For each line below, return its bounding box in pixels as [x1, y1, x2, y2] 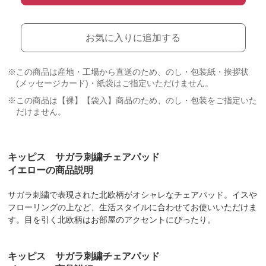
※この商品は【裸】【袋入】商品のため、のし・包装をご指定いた [8, 96, 258, 105]
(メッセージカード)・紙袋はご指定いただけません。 [16, 78, 214, 88]
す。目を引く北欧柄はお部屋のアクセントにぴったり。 [8, 215, 216, 224]
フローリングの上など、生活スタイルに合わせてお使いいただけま [8, 202, 258, 212]
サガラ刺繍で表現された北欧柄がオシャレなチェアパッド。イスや [8, 190, 258, 199]
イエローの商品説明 [8, 165, 94, 175]
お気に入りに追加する [85, 33, 180, 43]
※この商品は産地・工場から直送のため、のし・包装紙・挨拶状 [8, 67, 249, 77]
